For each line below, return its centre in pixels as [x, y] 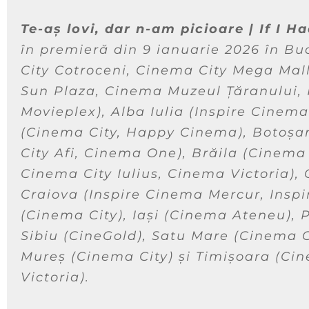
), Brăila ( [213, 153]
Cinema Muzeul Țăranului [201, 91]
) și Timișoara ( [225, 256]
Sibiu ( [45, 236]
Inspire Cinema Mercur [175, 194]
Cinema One [131, 153]
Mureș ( [49, 256]
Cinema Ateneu [228, 215]
